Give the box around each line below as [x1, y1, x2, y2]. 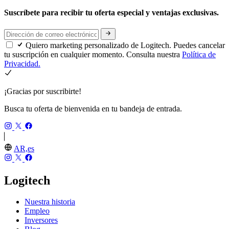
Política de [182, 50, 216, 59]
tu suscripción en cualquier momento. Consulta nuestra [4, 50, 182, 59]
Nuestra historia [25, 197, 75, 207]
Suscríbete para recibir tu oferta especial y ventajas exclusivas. [4, 8, 221, 17]
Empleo [25, 207, 50, 216]
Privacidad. [4, 59, 40, 68]
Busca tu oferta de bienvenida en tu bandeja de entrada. [4, 104, 182, 113]
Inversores [25, 216, 58, 225]
